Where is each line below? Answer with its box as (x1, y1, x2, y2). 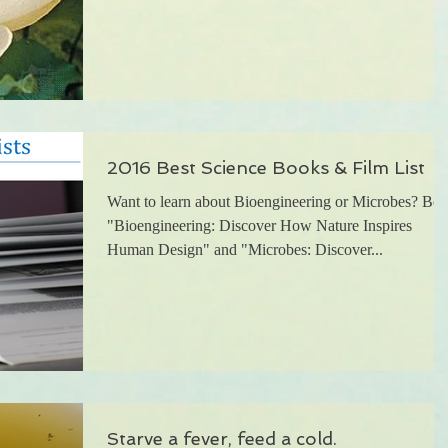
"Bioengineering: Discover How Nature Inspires (107, 217, 412, 234)
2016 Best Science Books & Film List (107, 157, 425, 178)
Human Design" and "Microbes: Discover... (107, 241, 383, 258)
